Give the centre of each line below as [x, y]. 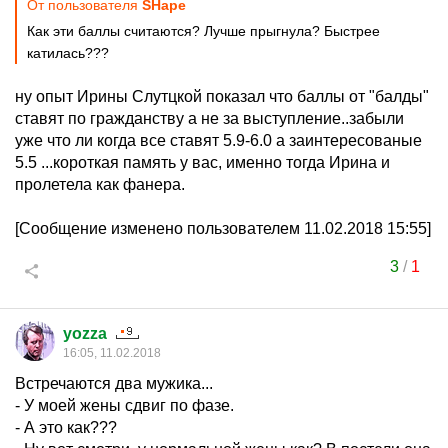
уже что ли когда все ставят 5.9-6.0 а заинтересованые [218, 140]
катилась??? [68, 53]
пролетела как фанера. [100, 184]
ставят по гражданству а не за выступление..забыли [209, 118]
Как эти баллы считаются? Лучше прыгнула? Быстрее [203, 31]
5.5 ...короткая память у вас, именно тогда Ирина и [202, 162]
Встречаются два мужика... [114, 383]
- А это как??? [66, 427]
